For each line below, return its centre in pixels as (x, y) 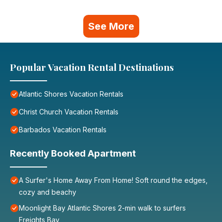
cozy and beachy (48, 192)
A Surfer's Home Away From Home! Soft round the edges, (113, 180)
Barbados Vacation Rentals (63, 130)
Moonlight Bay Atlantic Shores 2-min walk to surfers (102, 208)
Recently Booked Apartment (73, 154)
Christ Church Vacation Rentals (69, 112)
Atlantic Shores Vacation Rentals (71, 94)
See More (111, 27)
